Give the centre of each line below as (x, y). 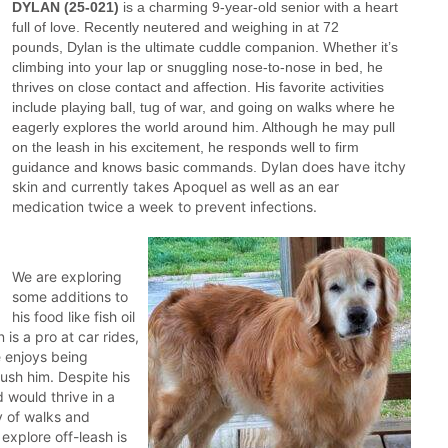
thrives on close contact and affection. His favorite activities (198, 87)
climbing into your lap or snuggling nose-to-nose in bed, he (197, 67)
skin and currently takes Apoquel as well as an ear (175, 186)
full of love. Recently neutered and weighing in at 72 (175, 27)
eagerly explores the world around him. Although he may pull (203, 127)
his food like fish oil (73, 316)
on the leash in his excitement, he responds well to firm (185, 147)
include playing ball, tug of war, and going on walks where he (203, 107)
